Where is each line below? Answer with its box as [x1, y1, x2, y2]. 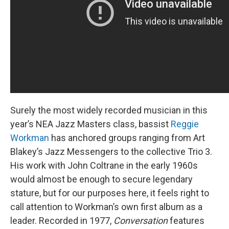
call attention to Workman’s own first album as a [10, 201, 202, 213]
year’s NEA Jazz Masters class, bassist [10, 119, 171, 130]
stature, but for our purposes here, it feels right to [10, 188, 209, 199]
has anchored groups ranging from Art [49, 132, 205, 144]
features [170, 215, 204, 226]
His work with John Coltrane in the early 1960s [10, 160, 198, 171]
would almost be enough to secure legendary [10, 174, 193, 185]
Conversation [113, 215, 170, 226]
